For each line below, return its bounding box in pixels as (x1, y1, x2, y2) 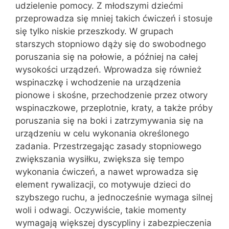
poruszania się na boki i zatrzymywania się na (15, 115, 203, 126)
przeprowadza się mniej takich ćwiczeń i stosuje (15, 13, 213, 24)
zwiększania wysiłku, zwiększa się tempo (15, 153, 184, 164)
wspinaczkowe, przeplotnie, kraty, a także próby (15, 102, 213, 113)
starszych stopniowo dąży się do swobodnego (15, 38, 206, 49)
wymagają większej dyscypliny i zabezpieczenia (15, 217, 212, 228)
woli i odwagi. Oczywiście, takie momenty (15, 204, 186, 215)
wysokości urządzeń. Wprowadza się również (15, 64, 201, 75)
